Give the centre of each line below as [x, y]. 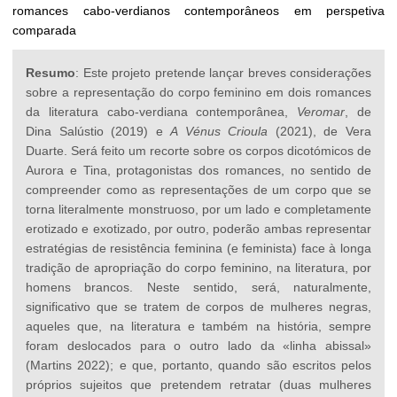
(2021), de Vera [320, 131]
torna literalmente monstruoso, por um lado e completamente [198, 209]
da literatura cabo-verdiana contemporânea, [162, 111]
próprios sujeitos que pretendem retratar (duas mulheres [198, 384]
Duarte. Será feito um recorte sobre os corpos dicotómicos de [198, 150]
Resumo [51, 72]
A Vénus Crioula [219, 131]
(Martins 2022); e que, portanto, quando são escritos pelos [198, 365]
